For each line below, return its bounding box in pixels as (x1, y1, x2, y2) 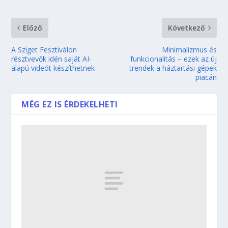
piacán (195, 72, 217, 82)
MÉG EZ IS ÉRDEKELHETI (21, 98, 118, 110)
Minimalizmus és (161, 44, 217, 54)
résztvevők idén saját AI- (11, 53, 92, 64)
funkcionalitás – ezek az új (130, 53, 217, 64)
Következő (167, 22, 205, 33)
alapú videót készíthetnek (11, 63, 95, 73)
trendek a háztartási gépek (129, 63, 217, 73)
